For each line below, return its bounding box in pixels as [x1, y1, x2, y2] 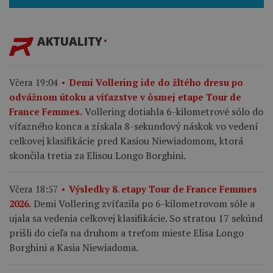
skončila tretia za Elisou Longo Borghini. [9, 148, 186, 162]
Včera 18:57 [9, 182, 58, 195]
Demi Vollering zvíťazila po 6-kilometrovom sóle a [34, 196, 255, 210]
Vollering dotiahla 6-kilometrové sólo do [85, 104, 263, 118]
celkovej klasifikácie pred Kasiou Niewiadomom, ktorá [9, 133, 243, 147]
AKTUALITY [37, 33, 102, 49]
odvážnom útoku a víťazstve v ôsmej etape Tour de [9, 90, 241, 103]
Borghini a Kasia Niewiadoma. [9, 240, 138, 254]
